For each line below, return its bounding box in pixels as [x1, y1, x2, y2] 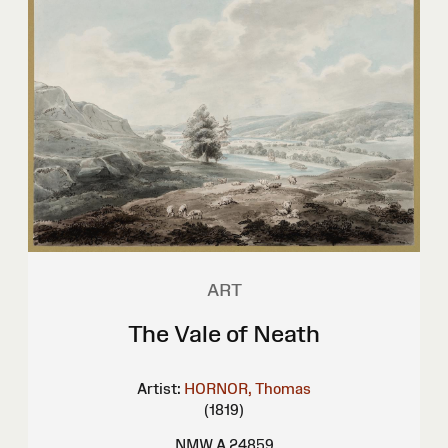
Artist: [137, 379, 181, 397]
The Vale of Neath [128, 319, 320, 347]
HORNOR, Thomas [184, 379, 311, 397]
